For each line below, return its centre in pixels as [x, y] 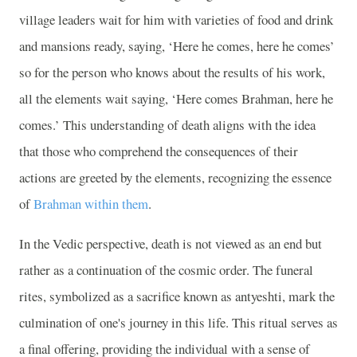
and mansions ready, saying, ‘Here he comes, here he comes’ [177, 45]
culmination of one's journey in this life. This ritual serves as [178, 322]
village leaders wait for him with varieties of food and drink [176, 19]
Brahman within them [91, 203]
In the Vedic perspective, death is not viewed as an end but [171, 243]
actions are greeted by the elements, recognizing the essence [175, 177]
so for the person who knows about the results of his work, [172, 72]
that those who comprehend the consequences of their [159, 151]
